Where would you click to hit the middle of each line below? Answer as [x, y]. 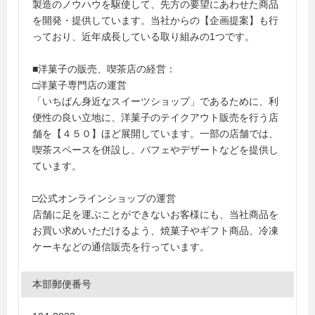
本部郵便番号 [62, 284]
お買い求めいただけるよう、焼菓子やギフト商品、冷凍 [155, 231]
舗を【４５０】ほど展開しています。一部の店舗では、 [155, 134]
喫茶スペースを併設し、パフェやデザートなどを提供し [155, 150]
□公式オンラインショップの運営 [104, 198]
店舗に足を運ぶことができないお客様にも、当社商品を [155, 214]
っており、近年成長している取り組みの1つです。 [143, 37]
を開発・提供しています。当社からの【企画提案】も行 [155, 20]
